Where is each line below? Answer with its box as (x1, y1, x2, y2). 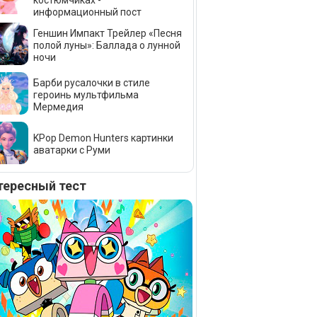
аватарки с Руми (33, 144, 110, 156)
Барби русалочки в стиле (33, 76, 150, 88)
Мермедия (33, 100, 83, 113)
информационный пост (33, 6, 142, 18)
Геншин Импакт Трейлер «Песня (33, 27, 182, 39)
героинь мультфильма (33, 88, 139, 100)
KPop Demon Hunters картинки (33, 132, 173, 144)
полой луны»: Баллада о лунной (33, 39, 180, 51)
